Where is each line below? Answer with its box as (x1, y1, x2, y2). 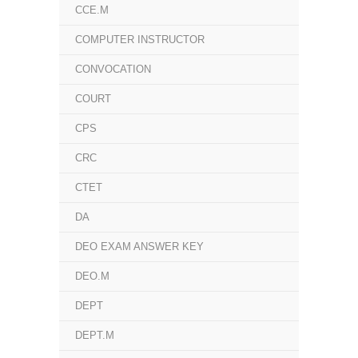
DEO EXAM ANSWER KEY (75, 241, 204, 253)
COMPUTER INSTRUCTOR (75, 34, 205, 46)
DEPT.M (75, 329, 114, 341)
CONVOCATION (75, 63, 151, 75)
